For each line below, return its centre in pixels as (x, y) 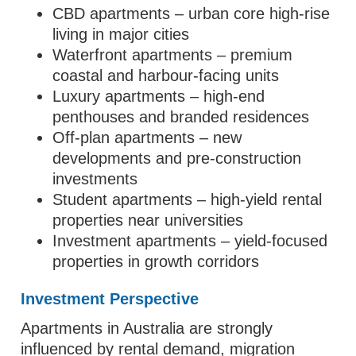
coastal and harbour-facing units (166, 75)
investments (95, 179)
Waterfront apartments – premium (173, 55)
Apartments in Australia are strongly (147, 328)
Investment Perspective (110, 299)
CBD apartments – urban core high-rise (192, 14)
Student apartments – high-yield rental (188, 199)
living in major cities (121, 34)
